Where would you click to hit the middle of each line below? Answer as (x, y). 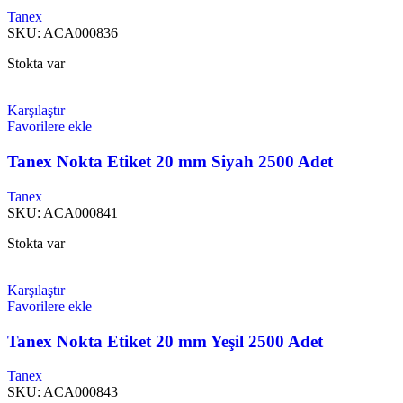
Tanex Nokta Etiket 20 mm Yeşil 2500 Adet (165, 341)
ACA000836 (81, 33)
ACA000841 (81, 212)
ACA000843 (81, 392)
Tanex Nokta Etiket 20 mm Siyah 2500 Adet (170, 162)
